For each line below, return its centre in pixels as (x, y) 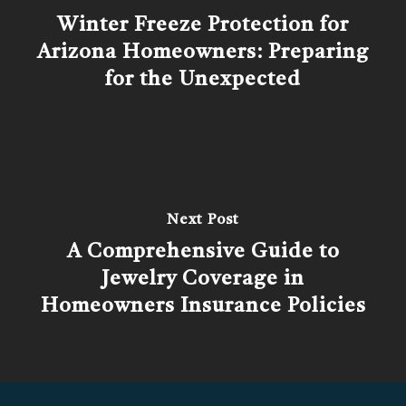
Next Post (203, 220)
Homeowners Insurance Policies (203, 306)
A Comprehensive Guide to (203, 252)
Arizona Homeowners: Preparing (203, 53)
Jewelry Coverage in (203, 279)
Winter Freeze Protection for (203, 25)
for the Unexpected (203, 80)
